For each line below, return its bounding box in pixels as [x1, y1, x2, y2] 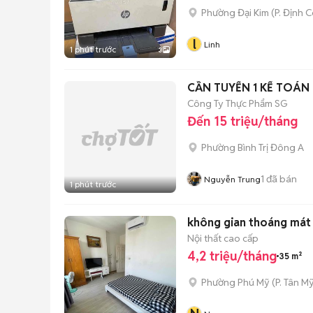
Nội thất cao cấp [187, 231, 259, 245]
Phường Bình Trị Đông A [201, 141, 304, 154]
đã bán [264, 172, 297, 185]
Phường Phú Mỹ [201, 276, 270, 289]
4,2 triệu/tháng [187, 248, 277, 264]
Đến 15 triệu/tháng [187, 113, 298, 129]
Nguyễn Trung [204, 174, 261, 184]
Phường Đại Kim [201, 6, 269, 19]
